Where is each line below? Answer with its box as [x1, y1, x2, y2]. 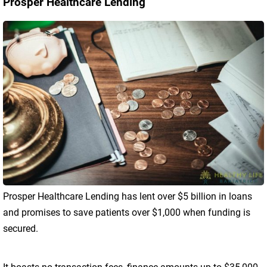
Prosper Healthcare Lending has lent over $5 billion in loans [3, 191, 252, 203]
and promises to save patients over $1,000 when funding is [3, 207, 250, 219]
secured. [3, 223, 38, 235]
